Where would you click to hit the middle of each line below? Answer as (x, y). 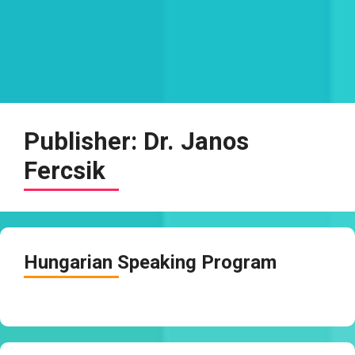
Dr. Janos (196, 141)
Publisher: (84, 141)
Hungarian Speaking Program (150, 262)
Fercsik (65, 171)
